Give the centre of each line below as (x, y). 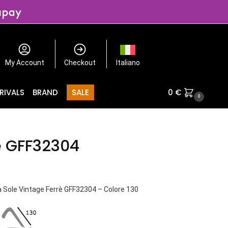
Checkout (80, 62)
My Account (24, 62)
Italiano (128, 62)
